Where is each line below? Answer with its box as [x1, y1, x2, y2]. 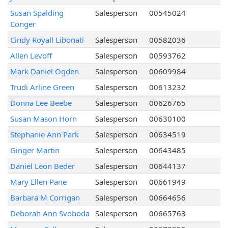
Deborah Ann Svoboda [10, 208, 90, 219]
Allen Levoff [10, 50, 52, 61]
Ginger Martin [10, 145, 60, 156]
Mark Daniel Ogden [10, 66, 79, 77]
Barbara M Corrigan [10, 192, 80, 203]
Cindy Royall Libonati [10, 35, 84, 45]
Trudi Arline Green [10, 82, 74, 93]
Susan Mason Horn [10, 113, 77, 124]
